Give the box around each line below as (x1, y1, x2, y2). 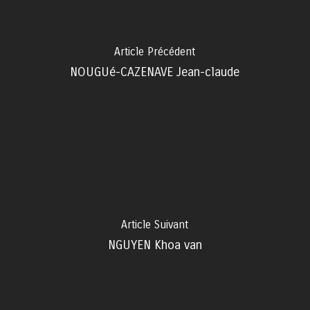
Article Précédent (114, 45, 196, 58)
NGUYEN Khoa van (107, 237, 202, 253)
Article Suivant (121, 218, 189, 231)
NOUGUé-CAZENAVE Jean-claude (70, 64, 240, 80)
